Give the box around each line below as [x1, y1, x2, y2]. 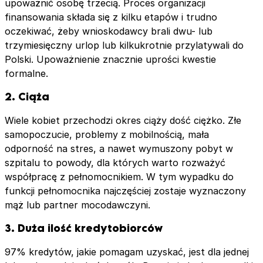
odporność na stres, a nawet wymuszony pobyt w [5, 143, 233, 155]
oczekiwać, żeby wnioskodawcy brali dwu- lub [5, 25, 213, 38]
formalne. [5, 68, 48, 80]
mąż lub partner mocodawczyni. [5, 199, 150, 211]
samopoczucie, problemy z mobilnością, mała [5, 129, 209, 141]
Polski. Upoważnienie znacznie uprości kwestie [5, 53, 216, 66]
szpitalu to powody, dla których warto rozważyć [5, 157, 225, 169]
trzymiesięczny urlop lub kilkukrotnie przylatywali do [5, 39, 244, 52]
